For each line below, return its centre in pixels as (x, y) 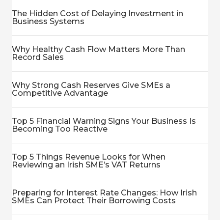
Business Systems (48, 21)
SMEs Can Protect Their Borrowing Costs (94, 201)
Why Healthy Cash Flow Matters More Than (98, 49)
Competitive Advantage (60, 93)
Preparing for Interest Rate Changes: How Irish (104, 193)
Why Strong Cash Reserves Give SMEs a (91, 85)
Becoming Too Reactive (60, 129)
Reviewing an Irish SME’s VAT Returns (86, 165)
